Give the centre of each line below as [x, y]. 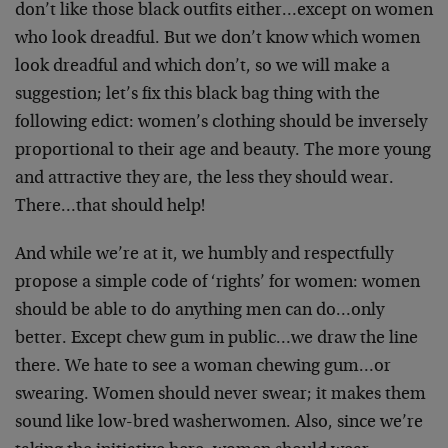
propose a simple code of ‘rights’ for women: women [217, 283]
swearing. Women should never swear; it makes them [220, 395]
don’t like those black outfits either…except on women [224, 11]
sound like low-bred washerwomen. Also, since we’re [219, 423]
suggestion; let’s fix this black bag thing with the [197, 95]
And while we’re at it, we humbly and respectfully [204, 255]
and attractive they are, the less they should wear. [204, 179]
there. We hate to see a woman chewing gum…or [203, 367]
